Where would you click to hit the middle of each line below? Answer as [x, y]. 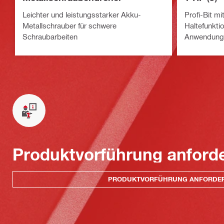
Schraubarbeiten [50, 37]
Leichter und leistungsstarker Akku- [82, 15]
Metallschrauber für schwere [69, 26]
